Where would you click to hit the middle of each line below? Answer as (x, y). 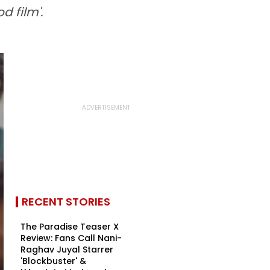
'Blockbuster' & (53, 261)
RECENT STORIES (66, 202)
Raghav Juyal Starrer (67, 250)
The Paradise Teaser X (70, 227)
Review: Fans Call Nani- (71, 238)
